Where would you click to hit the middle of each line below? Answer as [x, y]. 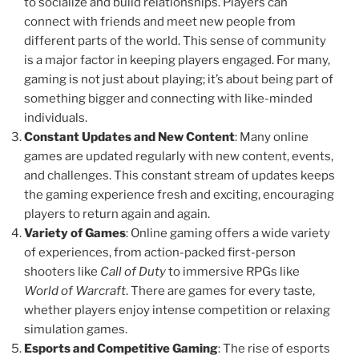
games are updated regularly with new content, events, [179, 157]
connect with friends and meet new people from [160, 22]
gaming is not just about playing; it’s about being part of [179, 80]
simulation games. [76, 330]
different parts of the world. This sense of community [175, 41]
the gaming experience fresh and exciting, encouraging [179, 195]
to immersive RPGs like [233, 272]
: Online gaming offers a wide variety [228, 234]
